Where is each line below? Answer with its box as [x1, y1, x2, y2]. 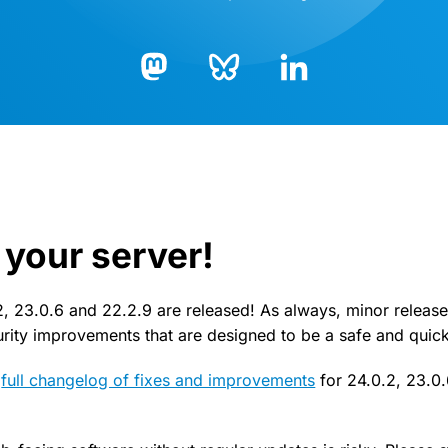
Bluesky [208, 88, 266, 109]
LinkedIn [278, 88, 341, 109]
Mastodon [138, 89, 213, 110]
